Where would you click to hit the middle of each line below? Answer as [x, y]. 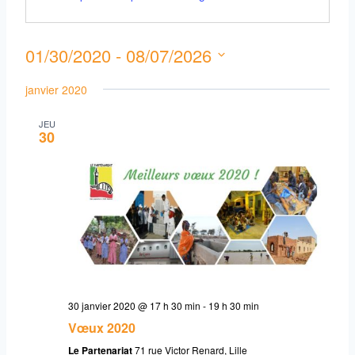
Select [44, 78]
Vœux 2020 [102, 328]
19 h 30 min [234, 306]
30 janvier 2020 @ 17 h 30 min [134, 306]
